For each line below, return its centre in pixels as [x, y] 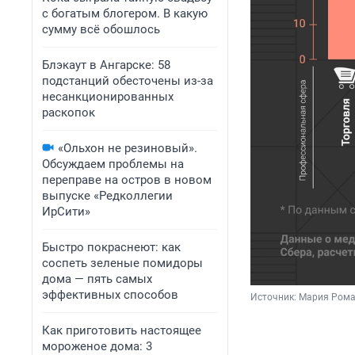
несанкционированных [108, 97]
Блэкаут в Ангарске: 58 [106, 65]
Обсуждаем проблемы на [113, 164]
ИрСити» [66, 212]
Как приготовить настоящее [122, 330]
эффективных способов [110, 295]
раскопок [69, 113]
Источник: [275, 298]
